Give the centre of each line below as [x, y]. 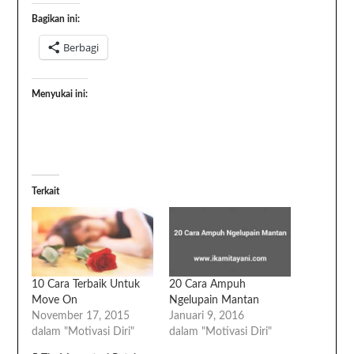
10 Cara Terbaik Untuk [85, 285]
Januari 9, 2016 [207, 316]
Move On [54, 301]
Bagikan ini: [55, 19]
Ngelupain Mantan [214, 301]
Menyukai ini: [59, 94]
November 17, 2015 [80, 316]
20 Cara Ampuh [207, 285]
